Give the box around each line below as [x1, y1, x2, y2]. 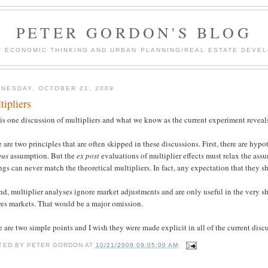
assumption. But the [8, 150, 77, 162]
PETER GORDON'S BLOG [16, 22, 252, 42]
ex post [77, 150, 100, 162]
